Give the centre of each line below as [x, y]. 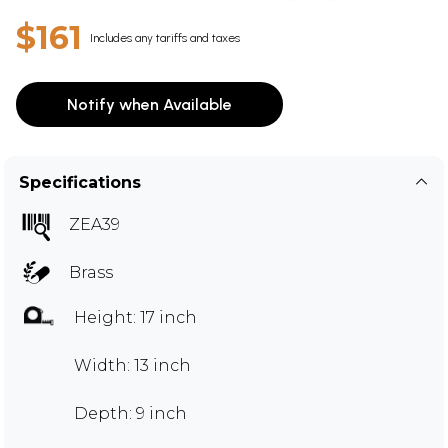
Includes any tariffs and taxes [165, 37]
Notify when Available [149, 104]
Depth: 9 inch [130, 413]
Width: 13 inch [132, 365]
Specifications [80, 182]
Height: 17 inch [135, 317]
